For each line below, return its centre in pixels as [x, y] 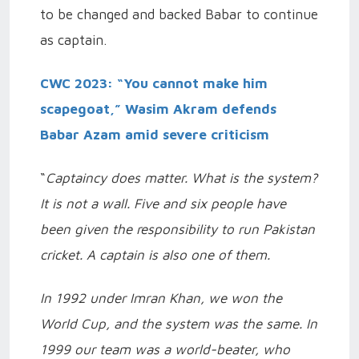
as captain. [73, 40]
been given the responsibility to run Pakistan [177, 230]
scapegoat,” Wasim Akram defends [158, 109]
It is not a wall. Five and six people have [163, 204]
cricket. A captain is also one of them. [155, 255]
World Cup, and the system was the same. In [179, 324]
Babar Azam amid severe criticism [155, 135]
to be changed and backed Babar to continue [179, 15]
